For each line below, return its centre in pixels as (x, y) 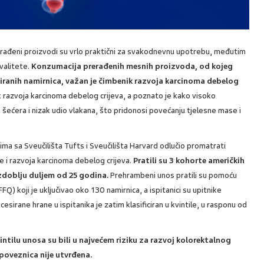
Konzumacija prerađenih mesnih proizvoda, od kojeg (132, 66)
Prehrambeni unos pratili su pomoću (173, 175)
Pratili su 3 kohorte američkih (189, 160)
